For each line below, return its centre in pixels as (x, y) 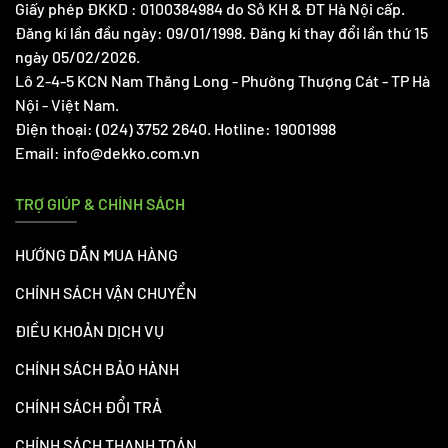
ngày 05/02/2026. (77, 56)
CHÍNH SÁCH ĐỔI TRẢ (88, 406)
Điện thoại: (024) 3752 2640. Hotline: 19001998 (175, 128)
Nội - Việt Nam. (67, 104)
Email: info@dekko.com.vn (107, 152)
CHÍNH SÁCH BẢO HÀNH (97, 368)
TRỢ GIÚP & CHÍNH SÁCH (100, 203)
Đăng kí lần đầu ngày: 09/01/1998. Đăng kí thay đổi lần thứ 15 (221, 32)
